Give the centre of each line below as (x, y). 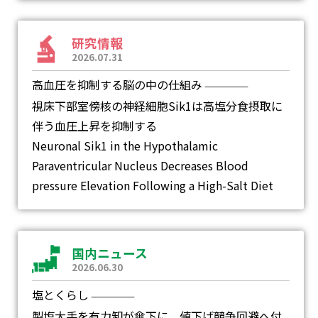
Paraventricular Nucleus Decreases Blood (140, 165)
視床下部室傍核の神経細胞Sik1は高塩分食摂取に (157, 106)
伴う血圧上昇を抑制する (94, 126)
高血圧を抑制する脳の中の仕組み (117, 84)
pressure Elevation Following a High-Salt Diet (153, 185)
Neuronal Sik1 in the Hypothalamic (125, 146)
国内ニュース (110, 253)
